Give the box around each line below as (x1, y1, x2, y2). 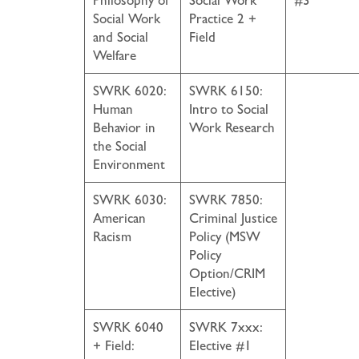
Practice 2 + (189, 10, 256, 27)
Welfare (93, 47, 136, 64)
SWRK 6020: (93, 83, 167, 99)
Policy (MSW (189, 228, 260, 245)
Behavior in (93, 119, 155, 136)
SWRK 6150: (189, 83, 263, 99)
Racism (93, 228, 131, 245)
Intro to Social (189, 101, 268, 118)
